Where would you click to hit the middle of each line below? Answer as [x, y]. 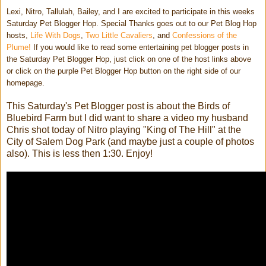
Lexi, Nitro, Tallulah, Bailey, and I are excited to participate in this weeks [131, 11]
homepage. [26, 83]
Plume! [19, 47]
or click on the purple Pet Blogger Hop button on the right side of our [123, 71]
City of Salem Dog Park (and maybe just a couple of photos [130, 141]
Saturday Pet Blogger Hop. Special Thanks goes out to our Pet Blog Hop [132, 23]
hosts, [18, 35]
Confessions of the [205, 35]
